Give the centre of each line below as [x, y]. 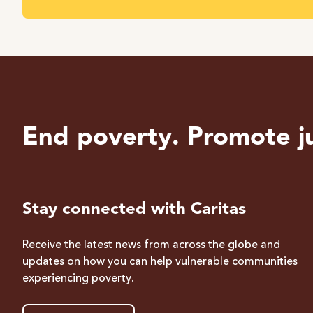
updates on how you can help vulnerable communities [160, 262]
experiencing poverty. [78, 279]
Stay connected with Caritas [134, 210]
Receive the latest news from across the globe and [151, 245]
